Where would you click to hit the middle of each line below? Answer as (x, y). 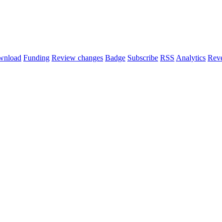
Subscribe (143, 58)
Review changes (77, 58)
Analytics (191, 58)
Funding (36, 58)
